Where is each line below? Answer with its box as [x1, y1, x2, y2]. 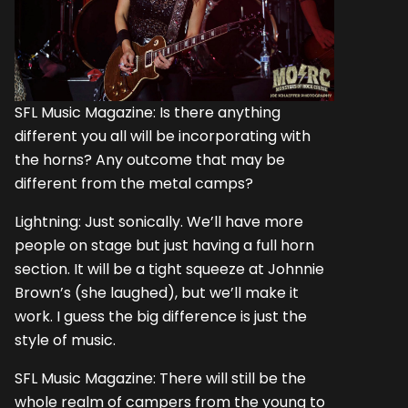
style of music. [15, 329, 116, 351]
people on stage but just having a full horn [15, 234, 314, 256]
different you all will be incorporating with [15, 125, 311, 147]
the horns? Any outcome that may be [15, 148, 285, 170]
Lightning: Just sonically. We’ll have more [15, 210, 303, 232]
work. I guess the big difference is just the [15, 305, 307, 327]
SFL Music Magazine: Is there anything [15, 101, 280, 123]
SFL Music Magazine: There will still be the [15, 368, 306, 390]
